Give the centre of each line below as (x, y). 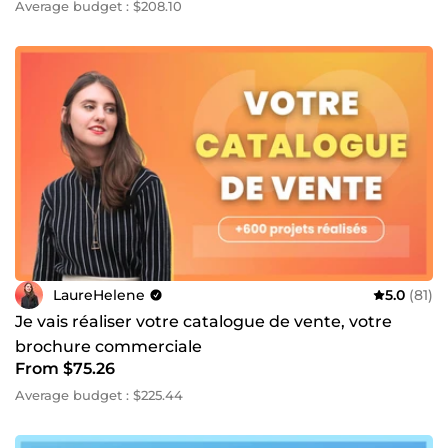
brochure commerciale (108, 347)
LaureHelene (99, 294)
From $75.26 (65, 369)
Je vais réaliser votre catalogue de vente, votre (203, 322)
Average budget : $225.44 (99, 395)
